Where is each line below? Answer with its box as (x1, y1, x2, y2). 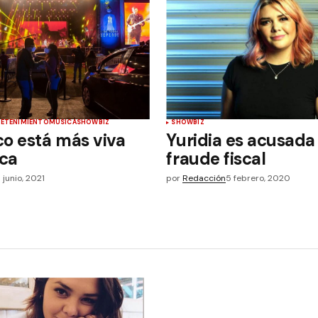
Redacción (182, 172, 226, 184)
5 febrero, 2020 (226, 172, 291, 184)
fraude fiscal (166, 148, 266, 170)
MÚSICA (48, 118, 77, 126)
